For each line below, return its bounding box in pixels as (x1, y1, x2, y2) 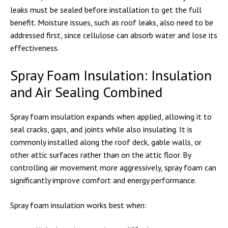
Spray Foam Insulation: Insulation (10, 66, 212, 84)
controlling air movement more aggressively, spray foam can (10, 162, 216, 173)
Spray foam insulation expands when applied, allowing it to (10, 111, 212, 122)
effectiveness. (10, 43, 59, 53)
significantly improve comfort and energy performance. (10, 175, 196, 185)
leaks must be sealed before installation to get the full (10, 5, 202, 15)
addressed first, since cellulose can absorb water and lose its (10, 30, 217, 40)
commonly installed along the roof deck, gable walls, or (10, 137, 202, 147)
